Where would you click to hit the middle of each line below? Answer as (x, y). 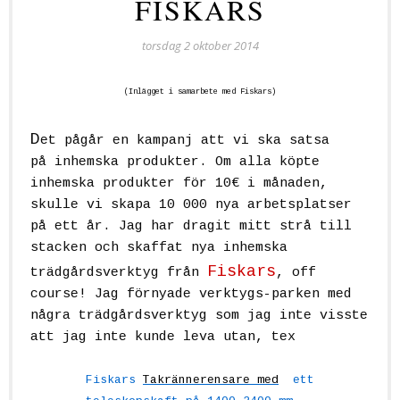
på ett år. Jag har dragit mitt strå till (191, 227)
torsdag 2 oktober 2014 (200, 46)
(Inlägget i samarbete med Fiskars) (200, 92)
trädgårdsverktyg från (119, 273)
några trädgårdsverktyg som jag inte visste (199, 316)
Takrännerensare (196, 380)
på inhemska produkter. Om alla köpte (175, 162)
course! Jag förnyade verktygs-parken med (191, 295)
